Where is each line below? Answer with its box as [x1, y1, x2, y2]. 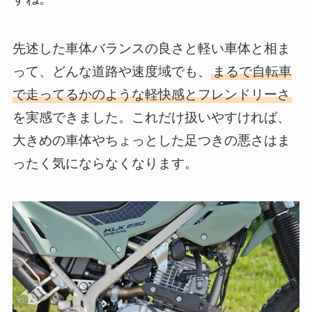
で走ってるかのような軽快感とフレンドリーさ [12, 87, 290, 102]
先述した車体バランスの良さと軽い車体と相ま [12, 41, 290, 56]
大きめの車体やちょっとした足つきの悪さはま [12, 133, 290, 148]
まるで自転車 [212, 64, 292, 79]
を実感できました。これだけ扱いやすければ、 [12, 110, 290, 125]
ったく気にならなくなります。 [12, 156, 198, 171]
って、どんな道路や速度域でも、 [12, 64, 211, 79]
